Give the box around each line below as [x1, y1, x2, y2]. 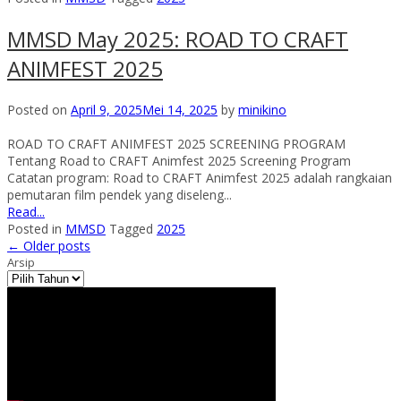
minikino [238, 100, 286, 118]
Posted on [7, 100, 71, 118]
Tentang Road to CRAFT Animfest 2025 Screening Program [7, 151, 351, 169]
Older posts [20, 236, 90, 254]
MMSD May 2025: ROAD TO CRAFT [7, 23, 348, 54]
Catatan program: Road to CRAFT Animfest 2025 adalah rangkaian [7, 168, 392, 186]
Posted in [7, 219, 65, 237]
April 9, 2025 [71, 100, 142, 118]
